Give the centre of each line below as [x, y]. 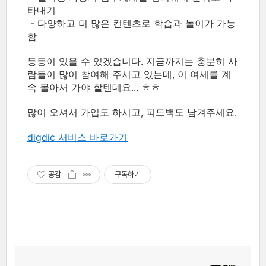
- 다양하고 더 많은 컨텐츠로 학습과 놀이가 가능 [132, 23]
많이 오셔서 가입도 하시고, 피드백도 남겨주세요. [132, 112]
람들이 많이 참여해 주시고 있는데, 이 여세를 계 [129, 74]
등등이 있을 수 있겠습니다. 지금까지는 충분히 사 [132, 61]
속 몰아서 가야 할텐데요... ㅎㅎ [94, 87]
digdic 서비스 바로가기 [77, 137]
